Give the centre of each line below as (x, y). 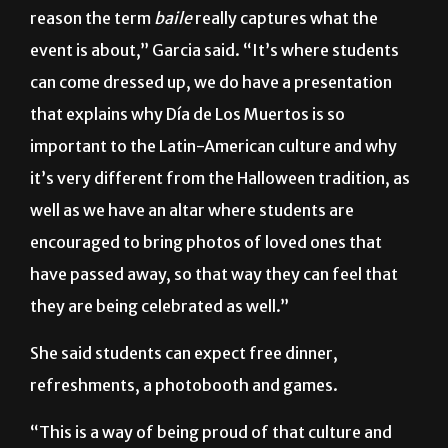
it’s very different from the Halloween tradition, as (220, 178)
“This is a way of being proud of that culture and (211, 432)
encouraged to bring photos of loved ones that (206, 242)
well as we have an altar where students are (192, 210)
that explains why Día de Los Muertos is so (187, 114)
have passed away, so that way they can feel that (214, 274)
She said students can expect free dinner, (184, 353)
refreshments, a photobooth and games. (184, 385)
